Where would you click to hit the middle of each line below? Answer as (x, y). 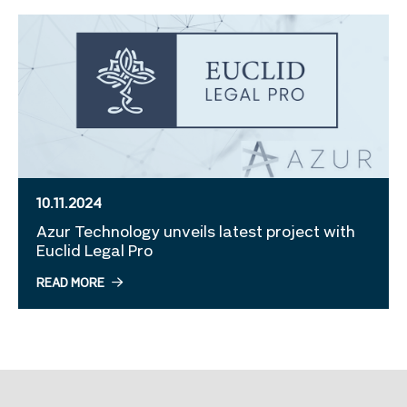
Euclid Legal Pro (94, 253)
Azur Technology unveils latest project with (196, 233)
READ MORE (70, 283)
